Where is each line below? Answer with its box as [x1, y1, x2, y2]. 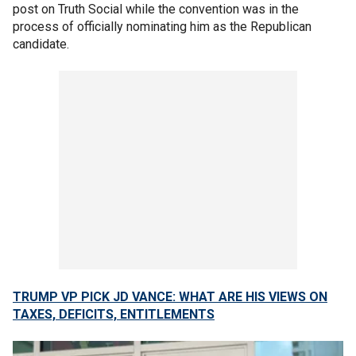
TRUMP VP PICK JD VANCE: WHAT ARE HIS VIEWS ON [13, 288, 327, 304]
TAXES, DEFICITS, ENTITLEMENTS [13, 306, 215, 322]
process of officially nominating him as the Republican [13, 18, 311, 34]
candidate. [13, 36, 69, 52]
